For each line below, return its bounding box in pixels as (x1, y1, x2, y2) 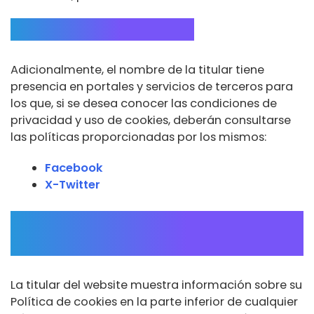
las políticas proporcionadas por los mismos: (11, 129, 266, 146)
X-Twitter (45, 177, 101, 193)
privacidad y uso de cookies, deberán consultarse (11, 112, 291, 129)
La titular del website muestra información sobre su (11, 277, 302, 294)
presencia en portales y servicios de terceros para (11, 78, 293, 95)
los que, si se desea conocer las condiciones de (11, 95, 277, 112)
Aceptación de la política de (11, 210, 258, 235)
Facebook (45, 160, 104, 177)
